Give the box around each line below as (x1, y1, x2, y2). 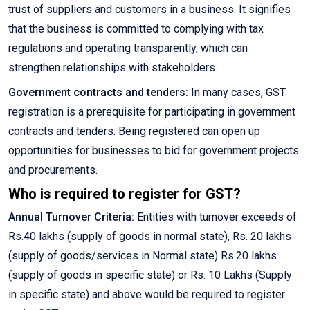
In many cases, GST (188, 86, 286, 100)
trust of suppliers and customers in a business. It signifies (8, 3, 291, 17)
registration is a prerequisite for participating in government (8, 105, 295, 119)
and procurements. (8, 163, 98, 177)
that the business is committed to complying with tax (8, 22, 264, 36)
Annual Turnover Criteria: (8, 210, 134, 224)
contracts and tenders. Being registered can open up (8, 125, 260, 138)
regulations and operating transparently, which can (8, 42, 248, 55)
